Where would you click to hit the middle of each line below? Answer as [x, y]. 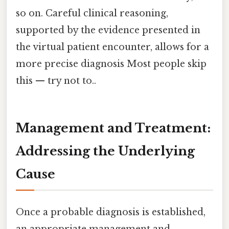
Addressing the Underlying [105, 151]
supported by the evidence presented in [108, 30]
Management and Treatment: [113, 128]
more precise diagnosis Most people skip [111, 64]
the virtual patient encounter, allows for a [112, 47]
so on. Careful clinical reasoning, [92, 14]
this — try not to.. [56, 81]
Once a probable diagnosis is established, [111, 212]
